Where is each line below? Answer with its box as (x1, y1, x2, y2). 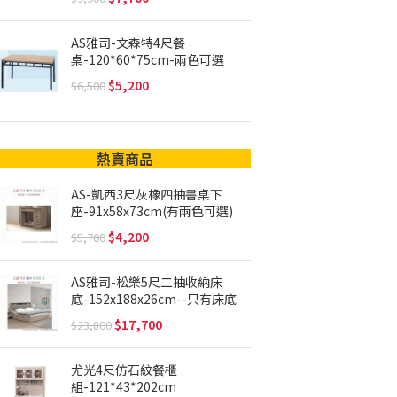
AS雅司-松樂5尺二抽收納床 (71, 272, 222, 291)
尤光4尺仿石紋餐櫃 (71, 360, 177, 378)
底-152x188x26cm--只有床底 (71, 289, 237, 307)
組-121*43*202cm (71, 377, 176, 395)
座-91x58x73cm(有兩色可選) (71, 201, 233, 220)
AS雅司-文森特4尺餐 (71, 33, 185, 51)
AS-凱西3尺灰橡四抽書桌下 (71, 184, 222, 203)
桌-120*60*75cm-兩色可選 (71, 50, 224, 68)
